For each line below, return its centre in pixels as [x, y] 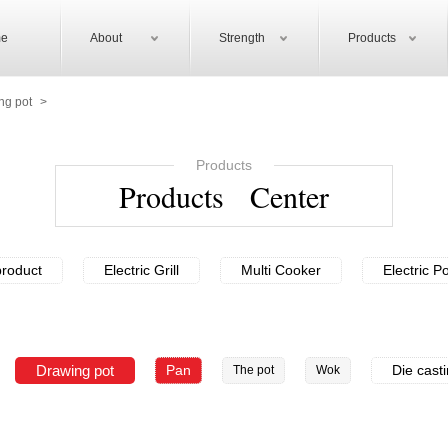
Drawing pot [75, 370]
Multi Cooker [281, 270]
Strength [242, 38]
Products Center [224, 196]
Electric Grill [141, 270]
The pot [253, 370]
